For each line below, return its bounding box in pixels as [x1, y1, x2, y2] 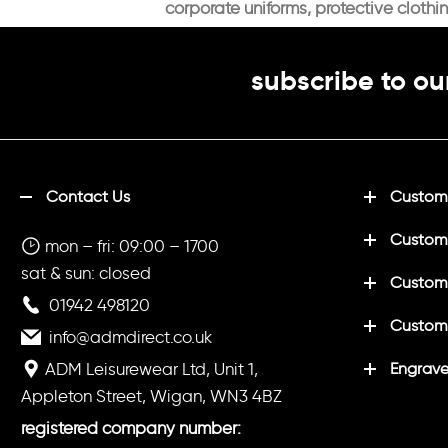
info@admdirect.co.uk [49, 326, 212, 347]
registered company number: [21, 417, 241, 438]
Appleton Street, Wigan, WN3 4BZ [21, 385, 282, 406]
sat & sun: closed [21, 262, 151, 283]
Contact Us [46, 186, 130, 206]
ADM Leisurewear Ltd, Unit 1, [41, 358, 258, 379]
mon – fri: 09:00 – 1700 [41, 235, 219, 256]
